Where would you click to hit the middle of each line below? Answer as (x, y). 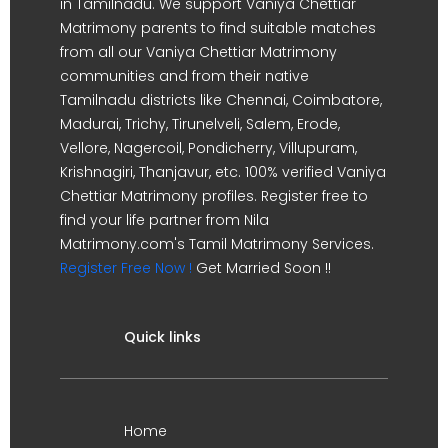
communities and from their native (184, 76)
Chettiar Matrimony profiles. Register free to (214, 196)
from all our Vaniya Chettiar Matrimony (198, 52)
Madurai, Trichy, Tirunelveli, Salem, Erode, (200, 124)
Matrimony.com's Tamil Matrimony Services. (217, 244)
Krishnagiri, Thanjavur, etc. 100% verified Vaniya (223, 172)
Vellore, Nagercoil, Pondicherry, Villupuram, (208, 148)
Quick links (162, 337)
